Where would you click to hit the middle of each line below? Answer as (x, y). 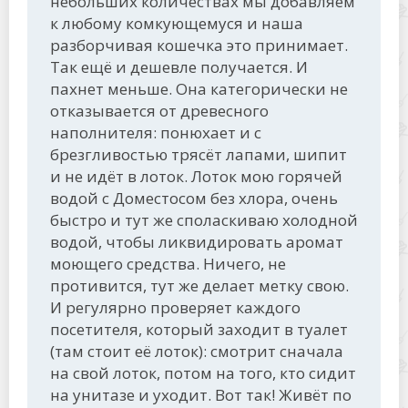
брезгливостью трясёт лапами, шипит (199, 154)
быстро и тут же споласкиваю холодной (204, 220)
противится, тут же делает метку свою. (199, 286)
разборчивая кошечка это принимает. (199, 45)
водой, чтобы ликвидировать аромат (197, 242)
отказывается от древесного (159, 111)
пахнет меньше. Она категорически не (199, 89)
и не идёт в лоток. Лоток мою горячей (196, 176)
